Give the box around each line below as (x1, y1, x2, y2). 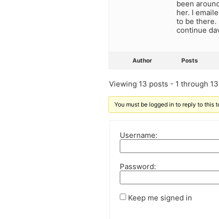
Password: (120, 162, 156, 172)
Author (132, 56, 152, 64)
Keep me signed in (128, 193, 192, 203)
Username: (120, 131, 157, 140)
